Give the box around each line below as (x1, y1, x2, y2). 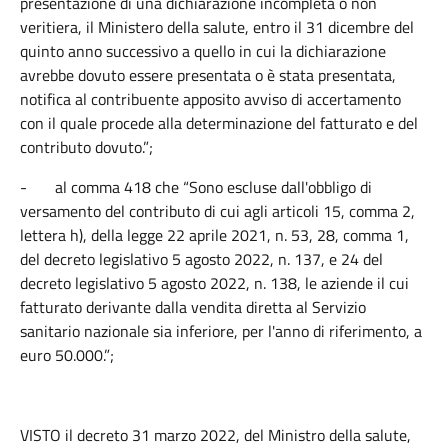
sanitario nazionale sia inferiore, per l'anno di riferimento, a (20, 319, 422, 343)
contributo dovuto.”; (20, 135, 153, 159)
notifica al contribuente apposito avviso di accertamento (20, 87, 401, 111)
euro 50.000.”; (20, 343, 114, 367)
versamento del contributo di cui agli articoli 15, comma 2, (20, 199, 415, 223)
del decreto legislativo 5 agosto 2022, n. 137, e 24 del (20, 247, 383, 271)
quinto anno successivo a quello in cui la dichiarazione (20, 39, 386, 63)
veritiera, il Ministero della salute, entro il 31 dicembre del (20, 15, 414, 39)
